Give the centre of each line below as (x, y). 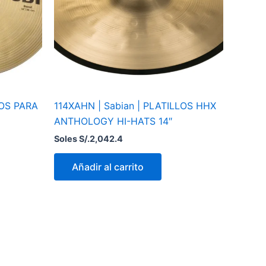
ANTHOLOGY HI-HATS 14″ (113, 121)
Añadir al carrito (108, 167)
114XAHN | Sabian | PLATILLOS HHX (135, 106)
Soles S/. (72, 139)
